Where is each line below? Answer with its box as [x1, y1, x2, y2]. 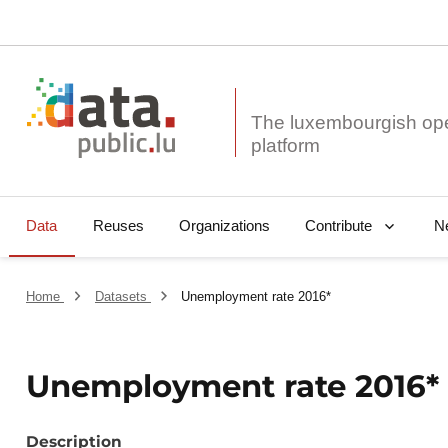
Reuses [92, 217, 144, 235]
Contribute [304, 217, 372, 235]
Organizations [178, 217, 270, 235]
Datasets [94, 289, 151, 305]
